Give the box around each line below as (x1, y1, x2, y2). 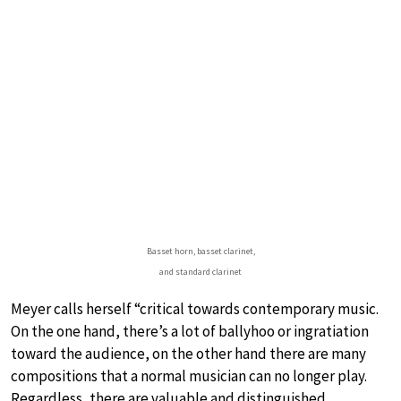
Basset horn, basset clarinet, (146, 245, 255, 258)
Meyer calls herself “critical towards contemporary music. (11, 299, 379, 320)
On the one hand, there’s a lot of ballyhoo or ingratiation (11, 321, 369, 342)
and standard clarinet (159, 266, 242, 278)
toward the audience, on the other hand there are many (11, 344, 366, 364)
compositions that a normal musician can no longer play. (11, 366, 367, 387)
